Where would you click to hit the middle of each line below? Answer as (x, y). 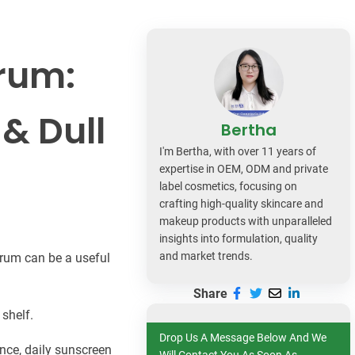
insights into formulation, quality (239, 238)
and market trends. (206, 256)
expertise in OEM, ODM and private (244, 168)
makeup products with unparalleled (246, 221)
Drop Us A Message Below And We (243, 337)
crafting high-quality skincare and (242, 203)
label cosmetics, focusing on (229, 186)
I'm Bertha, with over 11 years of (238, 151)
